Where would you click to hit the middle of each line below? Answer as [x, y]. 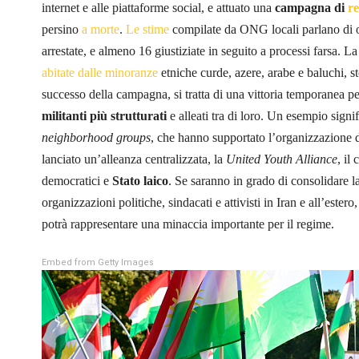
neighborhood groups [96, 137]
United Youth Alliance [282, 159]
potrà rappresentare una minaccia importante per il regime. [188, 224]
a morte [101, 29]
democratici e [77, 180]
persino [62, 29]
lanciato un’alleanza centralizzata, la [134, 159]
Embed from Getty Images [98, 262]
